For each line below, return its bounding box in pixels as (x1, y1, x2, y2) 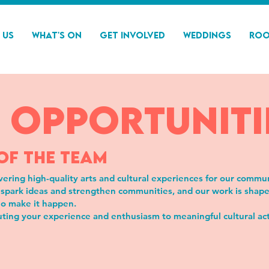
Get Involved (100, 29, 165, 40)
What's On (32, 29, 82, 40)
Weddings (183, 29, 231, 40)
